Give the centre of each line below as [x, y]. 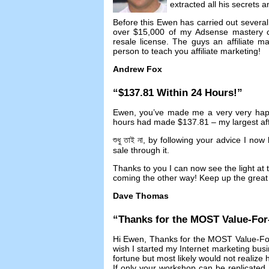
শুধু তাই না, [130, 140]
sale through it [140, 150]
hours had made [144, 122]
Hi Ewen [128, 239]
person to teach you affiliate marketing [185, 51]
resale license [139, 41]
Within [172, 93]
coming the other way [153, 178]
